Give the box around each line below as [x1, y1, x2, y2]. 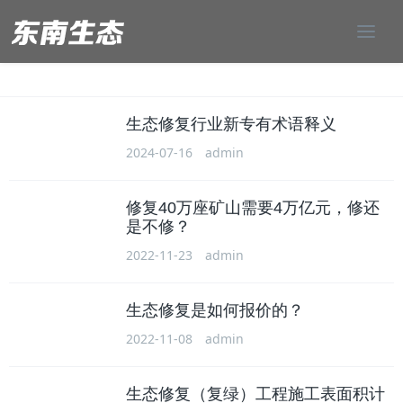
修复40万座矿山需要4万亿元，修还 [126, 198, 380, 217]
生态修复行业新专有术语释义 [126, 114, 336, 133]
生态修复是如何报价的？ [126, 300, 304, 319]
